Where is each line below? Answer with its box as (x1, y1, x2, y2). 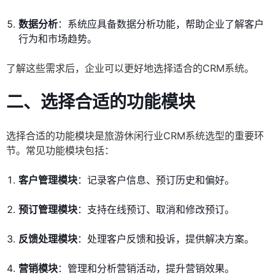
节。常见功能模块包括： (6, 144, 114, 157)
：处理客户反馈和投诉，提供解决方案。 (77, 233, 254, 246)
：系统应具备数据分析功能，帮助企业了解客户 (58, 18, 264, 31)
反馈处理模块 (18, 233, 77, 246)
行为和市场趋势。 (18, 33, 97, 45)
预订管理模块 (18, 203, 77, 216)
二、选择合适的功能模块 (6, 91, 195, 113)
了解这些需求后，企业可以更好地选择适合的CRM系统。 (6, 62, 254, 75)
